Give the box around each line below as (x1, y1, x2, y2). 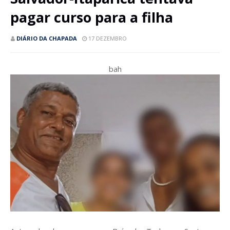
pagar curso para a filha (10, 8, 173, 27)
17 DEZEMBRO (88, 34, 127, 42)
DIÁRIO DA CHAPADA (16, 34, 77, 42)
